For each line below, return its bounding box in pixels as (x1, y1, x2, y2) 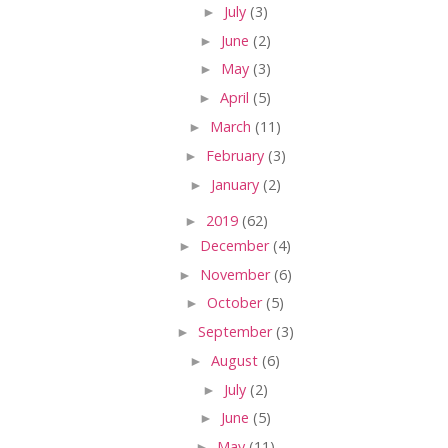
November (199, 264, 274, 284)
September (197, 322, 276, 342)
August (211, 350, 262, 370)
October (207, 293, 266, 313)
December (200, 235, 273, 255)
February (205, 145, 268, 165)
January (210, 174, 263, 194)
